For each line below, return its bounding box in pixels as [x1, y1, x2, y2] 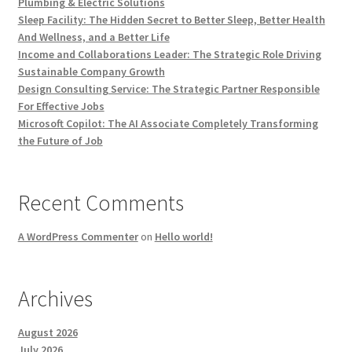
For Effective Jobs [17, 98, 104, 113]
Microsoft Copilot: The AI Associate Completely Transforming [17, 115, 318, 130]
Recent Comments [17, 188, 184, 217]
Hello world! [154, 229, 213, 244]
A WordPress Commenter [17, 229, 138, 244]
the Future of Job [17, 133, 103, 148]
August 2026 [17, 324, 78, 339]
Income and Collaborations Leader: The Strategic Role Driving [17, 46, 321, 61]
